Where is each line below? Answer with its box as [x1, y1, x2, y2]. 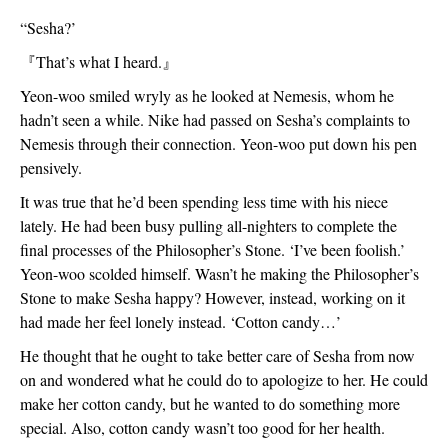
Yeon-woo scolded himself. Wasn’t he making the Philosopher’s [20, 263, 419, 284]
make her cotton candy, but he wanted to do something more [20, 393, 400, 414]
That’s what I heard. [36, 51, 162, 72]
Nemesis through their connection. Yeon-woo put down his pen [20, 133, 417, 154]
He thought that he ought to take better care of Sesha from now [20, 345, 415, 366]
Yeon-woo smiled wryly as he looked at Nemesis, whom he [20, 85, 394, 106]
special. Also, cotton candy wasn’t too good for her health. [20, 417, 385, 438]
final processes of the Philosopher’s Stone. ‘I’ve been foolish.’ [20, 239, 405, 260]
